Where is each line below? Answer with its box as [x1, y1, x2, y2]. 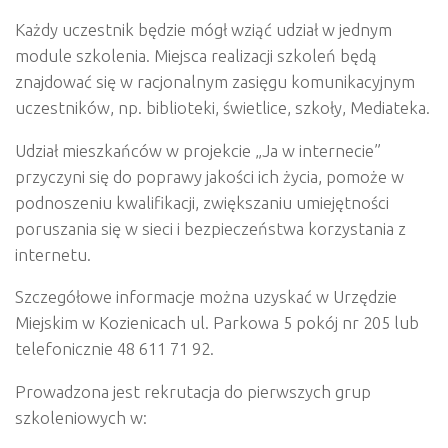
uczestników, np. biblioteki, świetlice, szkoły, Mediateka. [15, 97, 430, 117]
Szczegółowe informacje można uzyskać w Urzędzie [15, 287, 397, 307]
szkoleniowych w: [15, 408, 147, 427]
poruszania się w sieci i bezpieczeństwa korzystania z [15, 218, 406, 238]
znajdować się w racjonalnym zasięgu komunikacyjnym [15, 71, 415, 91]
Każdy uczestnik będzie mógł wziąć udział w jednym [15, 19, 392, 39]
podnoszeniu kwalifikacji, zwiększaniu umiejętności [15, 192, 389, 212]
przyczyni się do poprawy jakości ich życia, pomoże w [15, 166, 404, 186]
